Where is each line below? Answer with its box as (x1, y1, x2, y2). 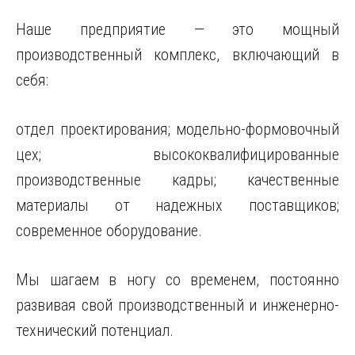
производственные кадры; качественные (16, 170, 339, 189)
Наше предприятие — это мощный (16, 20, 339, 39)
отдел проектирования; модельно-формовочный (16, 120, 339, 139)
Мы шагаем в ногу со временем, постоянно (16, 270, 339, 289)
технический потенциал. (16, 321, 174, 340)
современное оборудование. (16, 221, 202, 240)
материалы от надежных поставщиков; (16, 196, 339, 215)
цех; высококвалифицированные (16, 145, 339, 164)
